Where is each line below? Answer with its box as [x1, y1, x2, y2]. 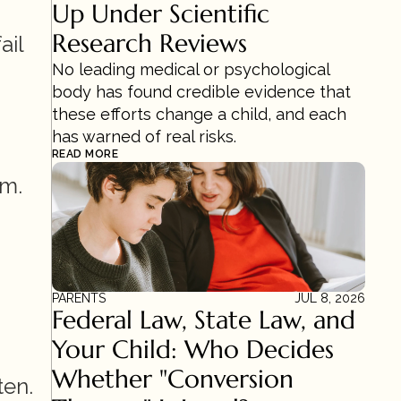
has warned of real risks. [52, 127, 236, 146]
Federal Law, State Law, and [52, 304, 355, 336]
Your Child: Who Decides [52, 334, 334, 365]
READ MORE [52, 148, 119, 160]
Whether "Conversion [52, 363, 294, 395]
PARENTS [52, 291, 106, 305]
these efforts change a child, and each [52, 105, 346, 124]
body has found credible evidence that [52, 82, 351, 101]
